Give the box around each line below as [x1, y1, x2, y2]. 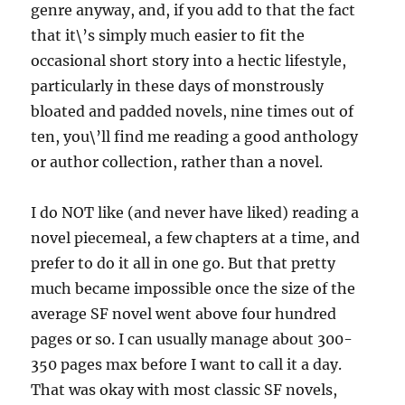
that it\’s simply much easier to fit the [31, 26, 306, 45]
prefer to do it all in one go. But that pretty [31, 254, 336, 273]
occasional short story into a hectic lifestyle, [31, 52, 347, 71]
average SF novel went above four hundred [31, 305, 337, 324]
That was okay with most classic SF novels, [31, 381, 338, 400]
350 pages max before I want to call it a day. [31, 355, 343, 374]
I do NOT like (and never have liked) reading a [31, 203, 360, 222]
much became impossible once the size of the [31, 279, 356, 298]
